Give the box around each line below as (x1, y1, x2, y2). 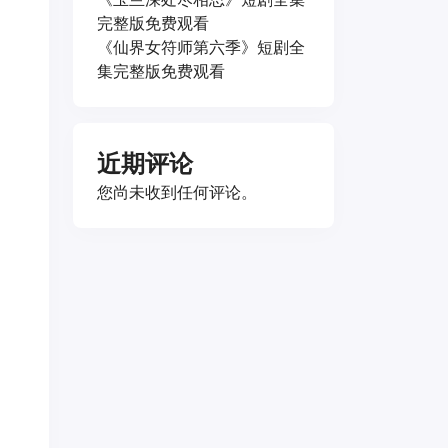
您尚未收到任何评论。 (97, 182, 257, 202)
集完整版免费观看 (97, 61, 225, 81)
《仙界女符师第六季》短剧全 (97, 37, 305, 57)
